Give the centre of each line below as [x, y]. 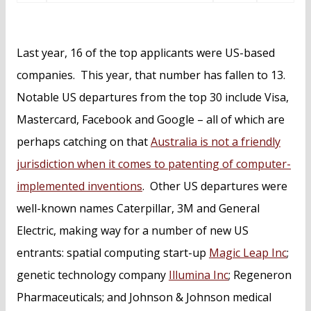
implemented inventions [79, 186]
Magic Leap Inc [248, 253]
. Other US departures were [215, 186]
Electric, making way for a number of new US [133, 231]
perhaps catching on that [84, 142]
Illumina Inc [199, 275]
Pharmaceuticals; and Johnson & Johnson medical [144, 297]
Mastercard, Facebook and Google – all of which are [151, 120]
